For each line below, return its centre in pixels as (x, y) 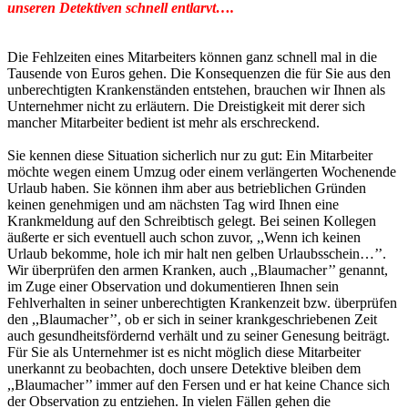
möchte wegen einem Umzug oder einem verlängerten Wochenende (202, 172)
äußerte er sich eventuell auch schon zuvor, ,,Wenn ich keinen (184, 238)
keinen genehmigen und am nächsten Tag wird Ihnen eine (173, 205)
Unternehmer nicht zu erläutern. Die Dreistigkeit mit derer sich (186, 107)
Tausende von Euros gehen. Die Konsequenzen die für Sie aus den (199, 74)
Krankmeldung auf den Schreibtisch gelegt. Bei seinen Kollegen (192, 221)
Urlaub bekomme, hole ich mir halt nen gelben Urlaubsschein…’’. (197, 254)
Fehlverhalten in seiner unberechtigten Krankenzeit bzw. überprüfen (202, 303)
